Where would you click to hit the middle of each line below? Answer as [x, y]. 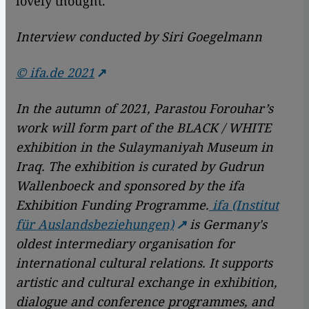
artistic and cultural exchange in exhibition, [147, 282]
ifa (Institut [244, 205]
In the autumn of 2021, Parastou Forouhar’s [144, 109]
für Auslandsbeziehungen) [95, 225]
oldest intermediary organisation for [125, 244]
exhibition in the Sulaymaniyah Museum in [144, 147]
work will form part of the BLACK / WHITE [143, 128]
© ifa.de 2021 [55, 73]
